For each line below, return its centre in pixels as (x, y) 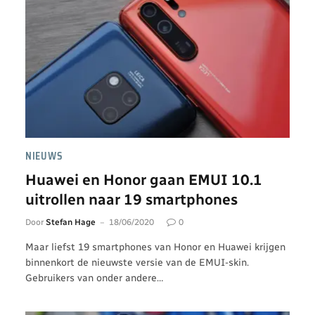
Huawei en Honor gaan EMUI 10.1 (144, 180)
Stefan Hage (71, 222)
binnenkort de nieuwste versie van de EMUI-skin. (137, 263)
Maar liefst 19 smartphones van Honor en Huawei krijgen (155, 247)
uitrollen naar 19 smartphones (131, 199)
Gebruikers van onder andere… (94, 278)
